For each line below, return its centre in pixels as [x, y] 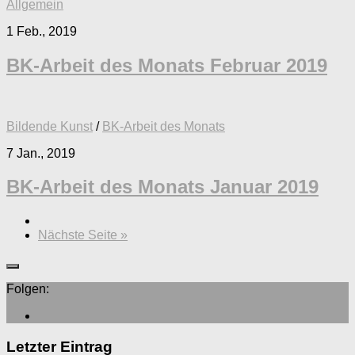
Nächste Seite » [83, 235]
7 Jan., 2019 [41, 153]
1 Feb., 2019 [42, 31]
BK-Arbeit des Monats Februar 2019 [167, 65]
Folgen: [28, 289]
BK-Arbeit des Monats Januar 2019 [162, 187]
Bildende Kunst [50, 126]
